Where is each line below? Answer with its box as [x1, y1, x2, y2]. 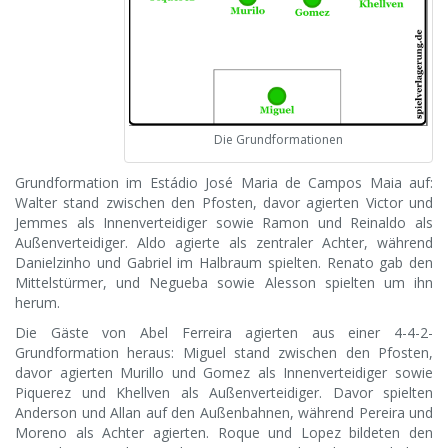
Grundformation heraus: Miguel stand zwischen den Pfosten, [15, 343, 433, 363]
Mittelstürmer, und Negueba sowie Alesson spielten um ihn [15, 273, 433, 293]
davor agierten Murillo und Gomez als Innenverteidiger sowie [15, 363, 433, 383]
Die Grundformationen [214, 131, 343, 149]
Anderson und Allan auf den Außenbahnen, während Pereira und [15, 403, 433, 423]
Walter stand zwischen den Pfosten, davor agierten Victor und [15, 193, 433, 213]
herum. [15, 293, 60, 313]
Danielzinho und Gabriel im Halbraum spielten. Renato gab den [15, 253, 433, 273]
